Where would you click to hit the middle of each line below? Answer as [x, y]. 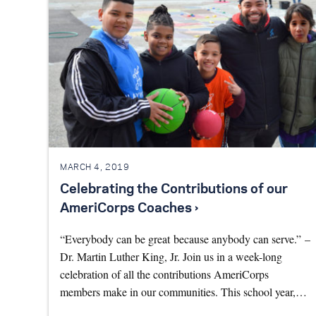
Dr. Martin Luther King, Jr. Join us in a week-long [171, 256]
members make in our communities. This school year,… [183, 291]
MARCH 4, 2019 [95, 168]
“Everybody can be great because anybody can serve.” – [185, 238]
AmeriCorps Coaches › [129, 208]
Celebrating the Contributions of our [174, 189]
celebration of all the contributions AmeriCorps [164, 274]
